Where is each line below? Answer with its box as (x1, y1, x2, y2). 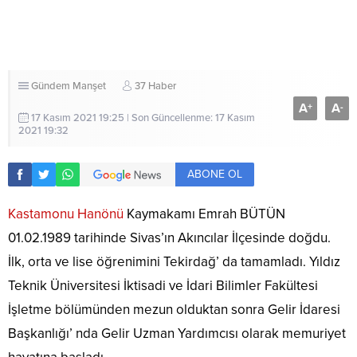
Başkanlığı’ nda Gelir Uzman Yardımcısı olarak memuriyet (8, 325, 346, 343)
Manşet (73, 80, 106, 93)
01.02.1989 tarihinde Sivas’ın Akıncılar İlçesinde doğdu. (8, 229, 331, 247)
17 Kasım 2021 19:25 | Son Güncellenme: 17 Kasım (31, 112, 255, 125)
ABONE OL (187, 167, 242, 182)
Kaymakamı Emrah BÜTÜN (124, 206, 285, 223)
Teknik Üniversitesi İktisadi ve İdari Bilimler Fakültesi (8, 277, 318, 295)
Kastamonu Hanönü (8, 206, 124, 223)
